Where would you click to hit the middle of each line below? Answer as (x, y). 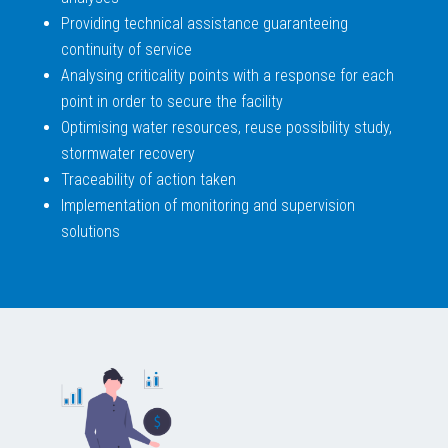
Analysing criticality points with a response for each (227, 76)
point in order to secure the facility (171, 102)
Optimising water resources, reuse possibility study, (226, 128)
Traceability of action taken (148, 180)
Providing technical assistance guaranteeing (204, 24)
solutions (90, 232)
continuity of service (126, 50)
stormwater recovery (127, 154)
